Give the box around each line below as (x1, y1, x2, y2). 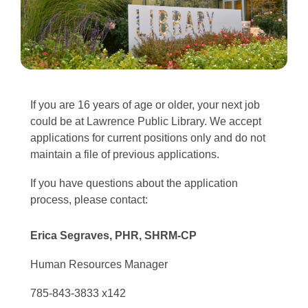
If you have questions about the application (30, 177, 238, 189)
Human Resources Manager (30, 258, 168, 270)
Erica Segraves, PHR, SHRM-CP (30, 229, 197, 241)
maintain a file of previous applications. (30, 148, 219, 160)
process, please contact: (30, 193, 148, 206)
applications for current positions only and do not (30, 131, 265, 144)
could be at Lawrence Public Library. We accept (30, 115, 261, 127)
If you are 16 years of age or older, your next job (30, 98, 260, 111)
